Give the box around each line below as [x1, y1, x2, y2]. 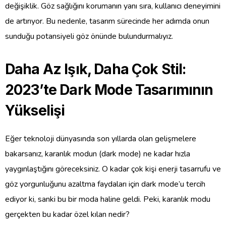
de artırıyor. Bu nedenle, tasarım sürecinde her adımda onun [5, 15, 209, 27]
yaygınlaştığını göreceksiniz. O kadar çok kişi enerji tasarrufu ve [5, 163, 221, 175]
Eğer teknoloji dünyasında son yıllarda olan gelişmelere [5, 133, 196, 144]
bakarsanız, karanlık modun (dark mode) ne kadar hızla [5, 148, 190, 159]
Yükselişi [5, 101, 65, 119]
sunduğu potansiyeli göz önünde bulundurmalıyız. [5, 30, 173, 42]
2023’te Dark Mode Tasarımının [5, 81, 213, 98]
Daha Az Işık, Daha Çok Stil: [5, 60, 186, 78]
